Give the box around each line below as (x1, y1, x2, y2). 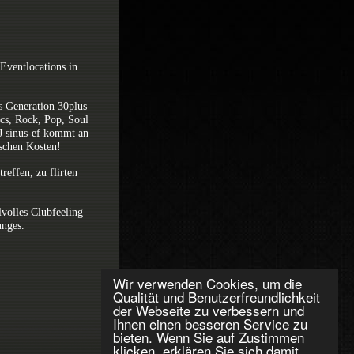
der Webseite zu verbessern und (113, 300, 304, 320)
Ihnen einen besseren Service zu (113, 314, 307, 333)
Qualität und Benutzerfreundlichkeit (113, 287, 320, 307)
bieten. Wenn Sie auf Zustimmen (113, 327, 304, 347)
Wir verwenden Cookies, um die (113, 273, 302, 293)
